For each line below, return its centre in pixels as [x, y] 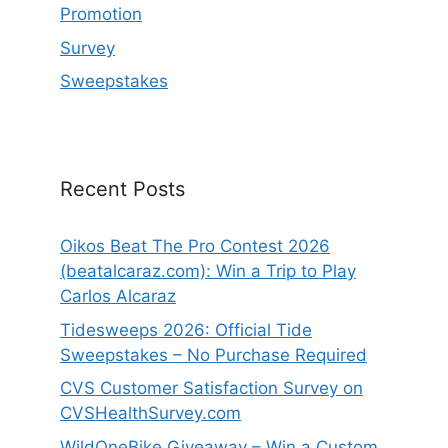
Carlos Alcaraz [118, 296]
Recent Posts [122, 189]
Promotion [101, 14]
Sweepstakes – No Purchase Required [213, 354]
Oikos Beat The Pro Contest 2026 [195, 246]
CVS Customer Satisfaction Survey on [211, 388]
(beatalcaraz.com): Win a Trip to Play [208, 271]
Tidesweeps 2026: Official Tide [186, 329]
